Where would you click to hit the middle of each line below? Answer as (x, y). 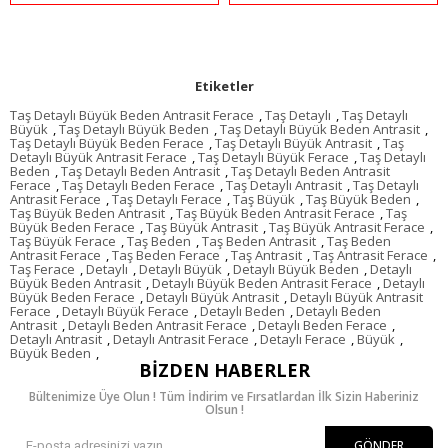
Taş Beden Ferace (166, 254)
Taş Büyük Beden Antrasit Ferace (275, 212)
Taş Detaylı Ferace (167, 198)
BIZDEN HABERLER (224, 369)
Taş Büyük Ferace (63, 240)
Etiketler (224, 85)
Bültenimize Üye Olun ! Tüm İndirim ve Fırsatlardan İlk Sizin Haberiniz (224, 396)
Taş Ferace (42, 268)
